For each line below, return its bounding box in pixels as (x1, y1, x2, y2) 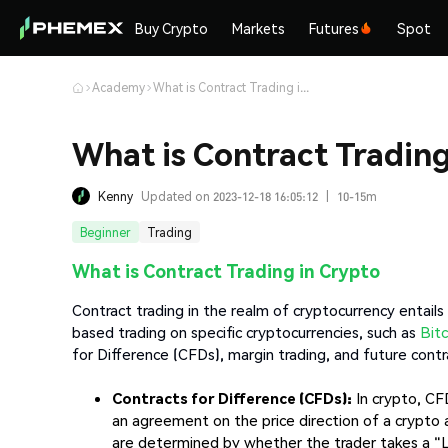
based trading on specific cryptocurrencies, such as (72, 321, 420, 342)
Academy (92, 80, 145, 95)
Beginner (80, 224, 131, 240)
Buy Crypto (135, 19, 209, 37)
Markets (232, 19, 286, 37)
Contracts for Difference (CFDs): (112, 387, 352, 408)
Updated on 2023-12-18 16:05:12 (141, 188, 318, 204)
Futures (309, 19, 360, 37)
